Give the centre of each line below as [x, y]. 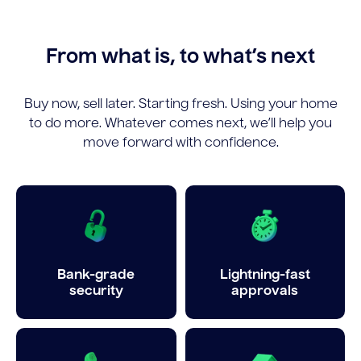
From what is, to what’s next [180, 58]
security [96, 291]
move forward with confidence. [180, 143]
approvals [265, 291]
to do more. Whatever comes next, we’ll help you [180, 124]
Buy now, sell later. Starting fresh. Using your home [180, 105]
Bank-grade [96, 275]
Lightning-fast [265, 275]
